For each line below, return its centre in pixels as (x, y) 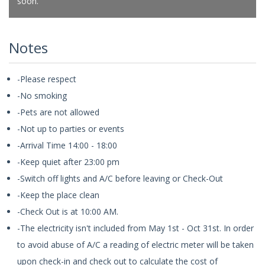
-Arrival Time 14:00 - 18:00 (67, 145)
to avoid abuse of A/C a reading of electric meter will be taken (135, 244)
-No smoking (42, 95)
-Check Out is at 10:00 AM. (68, 211)
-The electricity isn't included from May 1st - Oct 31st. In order (135, 228)
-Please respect (47, 79)
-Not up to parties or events (71, 128)
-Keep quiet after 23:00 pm (68, 161)
